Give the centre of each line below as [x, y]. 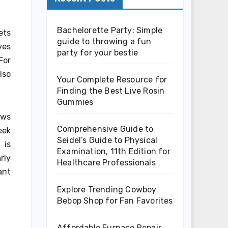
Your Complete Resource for [112, 79]
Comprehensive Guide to [105, 129]
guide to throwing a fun [104, 41]
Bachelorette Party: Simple [110, 30]
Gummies [75, 102]
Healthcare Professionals [106, 162]
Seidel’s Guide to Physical [107, 140]
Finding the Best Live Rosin [111, 91]
